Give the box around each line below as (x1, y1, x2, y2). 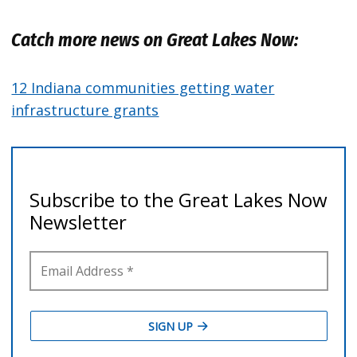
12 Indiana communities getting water (11, 78, 275, 98)
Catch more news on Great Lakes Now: (11, 29, 299, 52)
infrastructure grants (11, 100, 159, 120)
